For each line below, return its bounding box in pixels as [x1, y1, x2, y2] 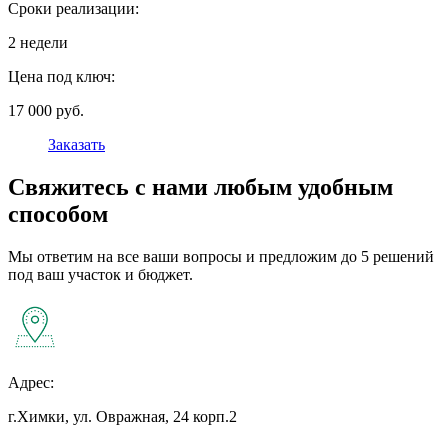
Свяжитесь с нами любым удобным [8, 174, 393, 201]
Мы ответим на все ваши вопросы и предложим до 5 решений [8, 248, 434, 266]
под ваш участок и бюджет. [8, 266, 193, 284]
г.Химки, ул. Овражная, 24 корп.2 [8, 408, 237, 426]
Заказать [48, 136, 105, 154]
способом [8, 201, 108, 228]
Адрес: [8, 374, 54, 392]
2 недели [8, 34, 68, 52]
